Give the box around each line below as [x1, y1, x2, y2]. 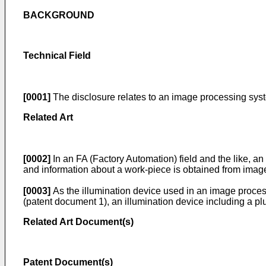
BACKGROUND [23, 10, 94, 20]
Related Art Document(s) [23, 217, 134, 227]
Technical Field [23, 50, 91, 61]
